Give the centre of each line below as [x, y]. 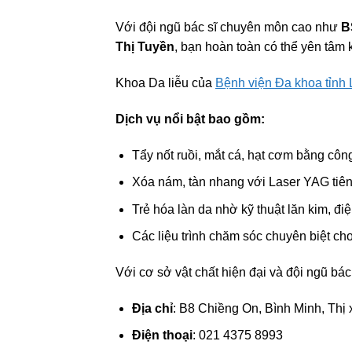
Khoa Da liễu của [165, 82]
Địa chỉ [152, 308]
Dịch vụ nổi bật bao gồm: [190, 119]
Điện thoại [162, 335]
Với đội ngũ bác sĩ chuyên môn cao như [228, 27]
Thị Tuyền [145, 47]
